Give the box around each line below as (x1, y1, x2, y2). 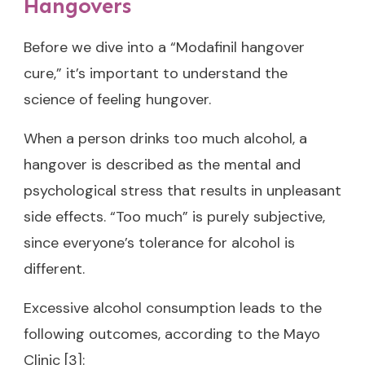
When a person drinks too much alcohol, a (24, 128, 307, 148)
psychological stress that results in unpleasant (24, 180, 341, 200)
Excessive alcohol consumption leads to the (24, 297, 322, 318)
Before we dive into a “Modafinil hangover (24, 37, 305, 57)
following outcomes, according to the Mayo (24, 323, 320, 344)
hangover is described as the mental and (24, 154, 301, 174)
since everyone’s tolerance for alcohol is (24, 232, 295, 253)
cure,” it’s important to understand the (24, 63, 288, 83)
